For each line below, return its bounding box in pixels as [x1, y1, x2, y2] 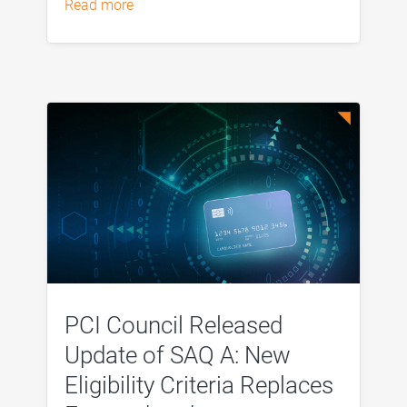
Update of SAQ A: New [64, 341, 291, 369]
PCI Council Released [64, 311, 283, 339]
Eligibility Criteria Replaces [64, 371, 333, 399]
